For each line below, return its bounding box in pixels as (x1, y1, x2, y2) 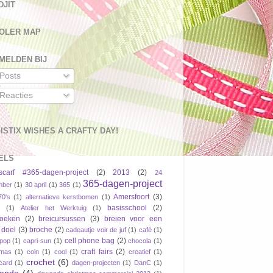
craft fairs (81, 247, 113, 256)
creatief (128, 247, 151, 255)
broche (29, 225, 53, 234)
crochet (26, 257, 55, 267)
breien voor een (104, 214, 163, 223)
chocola (128, 236, 152, 244)
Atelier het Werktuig (21, 204, 87, 211)
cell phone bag (64, 236, 115, 245)
